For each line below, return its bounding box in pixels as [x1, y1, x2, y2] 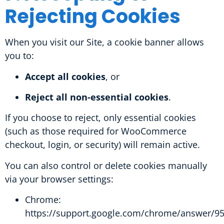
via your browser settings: [5, 172, 113, 185]
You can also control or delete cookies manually [5, 159, 207, 171]
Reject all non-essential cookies [25, 90, 168, 103]
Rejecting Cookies [5, 3, 180, 30]
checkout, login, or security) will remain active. [5, 138, 200, 151]
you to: [5, 49, 34, 62]
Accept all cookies [25, 70, 105, 82]
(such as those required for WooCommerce [5, 125, 186, 137]
